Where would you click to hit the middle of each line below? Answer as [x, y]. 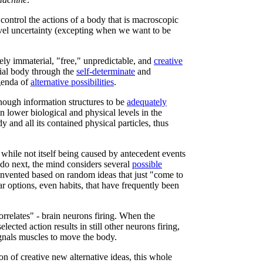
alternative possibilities [72, 82]
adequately [147, 102]
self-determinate [106, 71]
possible [147, 164]
